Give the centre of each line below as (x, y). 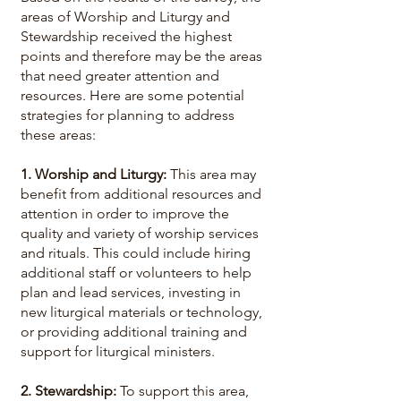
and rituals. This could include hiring (136, 253)
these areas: (58, 135)
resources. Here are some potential (132, 95)
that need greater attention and (120, 76)
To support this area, (184, 391)
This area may (213, 174)
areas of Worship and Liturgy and (125, 17)
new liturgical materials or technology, (141, 312)
